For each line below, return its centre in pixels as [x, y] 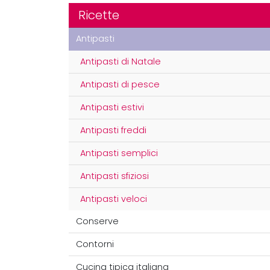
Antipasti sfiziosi [115, 176]
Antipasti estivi [112, 108]
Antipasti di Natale [121, 62]
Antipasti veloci [114, 199]
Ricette [99, 15]
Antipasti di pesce [120, 85]
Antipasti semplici [119, 153]
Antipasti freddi [114, 130]
